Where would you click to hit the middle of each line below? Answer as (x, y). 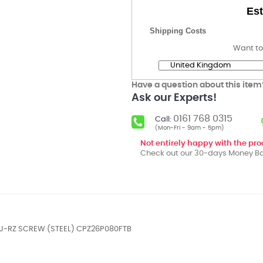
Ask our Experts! (174, 98)
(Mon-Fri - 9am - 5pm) (190, 128)
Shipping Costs (178, 31)
